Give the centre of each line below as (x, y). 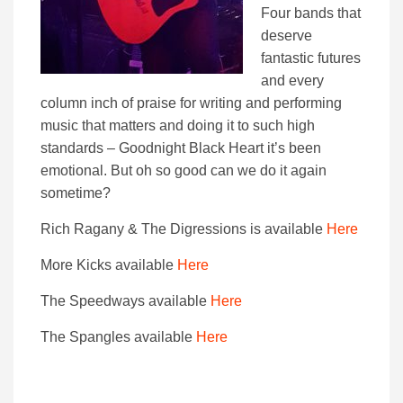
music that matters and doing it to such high (178, 125)
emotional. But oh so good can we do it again (184, 170)
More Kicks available (109, 264)
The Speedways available (125, 300)
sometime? (76, 193)
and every (292, 80)
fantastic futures (311, 58)
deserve (287, 35)
